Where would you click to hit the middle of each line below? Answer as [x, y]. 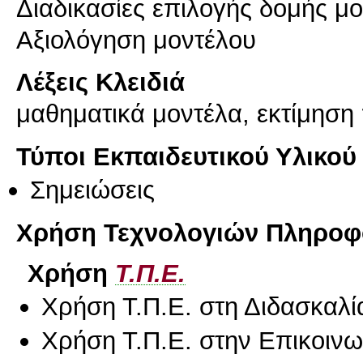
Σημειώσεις [92, 189]
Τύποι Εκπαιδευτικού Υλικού [186, 156]
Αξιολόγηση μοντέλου [136, 40]
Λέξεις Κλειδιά [100, 82]
